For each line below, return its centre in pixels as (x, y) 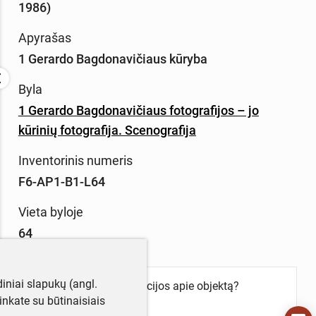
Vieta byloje (50, 212)
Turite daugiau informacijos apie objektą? (135, 286)
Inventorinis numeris (75, 160)
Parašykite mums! (77, 303)
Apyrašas (44, 38)
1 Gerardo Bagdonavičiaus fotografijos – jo (138, 110)
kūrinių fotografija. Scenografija (107, 130)
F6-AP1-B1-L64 (61, 181)
